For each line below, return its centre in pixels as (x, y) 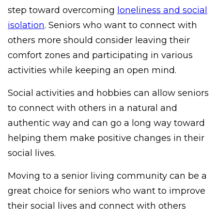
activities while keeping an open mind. (92, 70)
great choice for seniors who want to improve (107, 191)
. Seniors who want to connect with (121, 25)
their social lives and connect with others (97, 206)
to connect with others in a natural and (93, 108)
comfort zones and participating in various (100, 55)
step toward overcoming (61, 10)
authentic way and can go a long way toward (106, 123)
